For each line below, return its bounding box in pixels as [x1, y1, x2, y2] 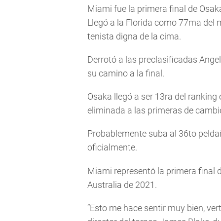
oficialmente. [87, 142, 137, 153]
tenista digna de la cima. [87, 31, 181, 41]
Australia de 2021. [87, 179, 157, 190]
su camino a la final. [87, 68, 164, 78]
